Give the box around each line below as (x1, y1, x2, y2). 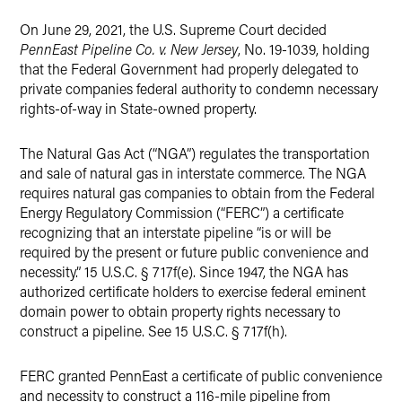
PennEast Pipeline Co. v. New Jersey (20, 39, 238, 58)
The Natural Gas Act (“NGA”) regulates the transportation (20, 144, 370, 162)
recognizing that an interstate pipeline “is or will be (20, 223, 331, 241)
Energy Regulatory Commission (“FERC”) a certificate (20, 203, 344, 222)
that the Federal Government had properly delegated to (20, 59, 359, 78)
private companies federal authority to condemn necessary (20, 79, 378, 98)
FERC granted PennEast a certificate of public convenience (20, 366, 382, 385)
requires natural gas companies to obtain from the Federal (20, 183, 375, 202)
